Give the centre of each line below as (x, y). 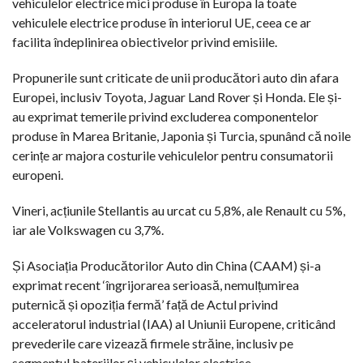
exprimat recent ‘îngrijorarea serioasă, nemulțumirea (156, 284)
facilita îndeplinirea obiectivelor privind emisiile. (145, 41)
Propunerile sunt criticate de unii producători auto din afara (175, 77)
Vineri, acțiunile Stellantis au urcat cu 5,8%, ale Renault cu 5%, (179, 210)
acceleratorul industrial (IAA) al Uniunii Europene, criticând (174, 323)
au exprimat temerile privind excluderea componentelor (165, 116)
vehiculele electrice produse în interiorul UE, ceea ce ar (162, 22)
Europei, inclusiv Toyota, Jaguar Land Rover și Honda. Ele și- (177, 96)
